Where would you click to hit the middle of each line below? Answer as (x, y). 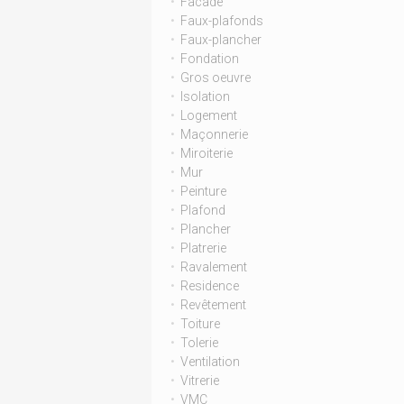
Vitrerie (200, 381)
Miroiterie (207, 153)
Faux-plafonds (222, 21)
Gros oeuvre (216, 78)
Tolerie (199, 343)
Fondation (210, 59)
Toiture (200, 324)
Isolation (205, 96)
